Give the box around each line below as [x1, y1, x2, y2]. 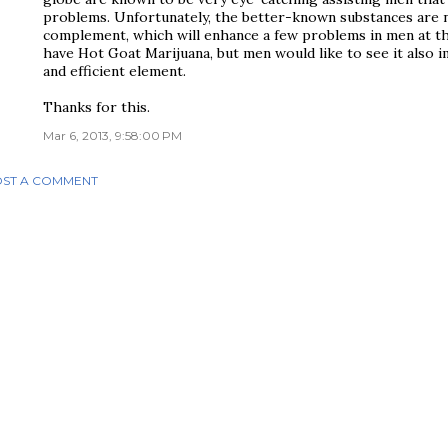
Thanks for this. [43, 98, 150, 116]
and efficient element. [43, 62, 186, 80]
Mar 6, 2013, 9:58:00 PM [43, 128, 182, 143]
